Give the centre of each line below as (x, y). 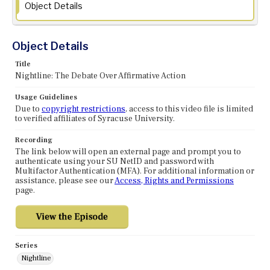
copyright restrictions (83, 109)
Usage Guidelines (46, 98)
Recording (34, 140)
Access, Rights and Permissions (174, 181)
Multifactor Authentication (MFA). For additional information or (135, 171)
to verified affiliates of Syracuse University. (95, 119)
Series (26, 246)
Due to (28, 109)
